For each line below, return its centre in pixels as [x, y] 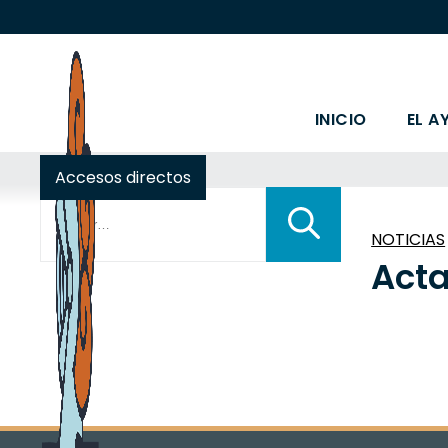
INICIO [340, 119]
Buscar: [68, 198]
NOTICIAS [408, 239]
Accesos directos [123, 177]
